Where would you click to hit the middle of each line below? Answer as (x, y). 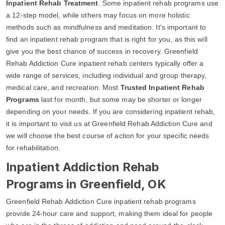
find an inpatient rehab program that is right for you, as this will (107, 39)
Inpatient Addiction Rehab (83, 167)
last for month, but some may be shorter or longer (120, 99)
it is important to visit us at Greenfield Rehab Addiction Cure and (109, 123)
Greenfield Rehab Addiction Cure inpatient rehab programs (101, 201)
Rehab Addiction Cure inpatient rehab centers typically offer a (105, 63)
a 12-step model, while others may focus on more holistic (98, 15)
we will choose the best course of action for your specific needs (108, 135)
